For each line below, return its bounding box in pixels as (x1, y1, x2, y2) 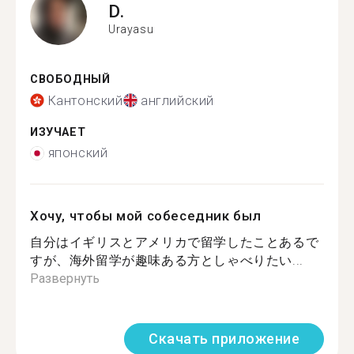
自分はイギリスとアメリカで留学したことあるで (30, 235, 319, 250)
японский (47, 145, 108, 160)
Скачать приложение (149, 330, 299, 347)
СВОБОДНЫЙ (30, 73, 111, 86)
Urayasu (108, 22, 154, 36)
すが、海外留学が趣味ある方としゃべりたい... (30, 253, 303, 268)
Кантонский (47, 92, 123, 108)
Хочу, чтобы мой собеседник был (30, 208, 262, 224)
